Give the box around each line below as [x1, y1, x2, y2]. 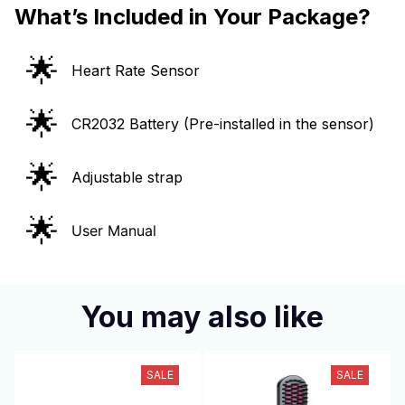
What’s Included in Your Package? [14, 3, 371, 30]
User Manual [71, 221, 156, 240]
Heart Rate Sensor [71, 61, 200, 80]
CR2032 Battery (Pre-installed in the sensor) [71, 115, 374, 133]
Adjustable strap [71, 168, 183, 186]
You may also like [81, 298, 324, 334]
